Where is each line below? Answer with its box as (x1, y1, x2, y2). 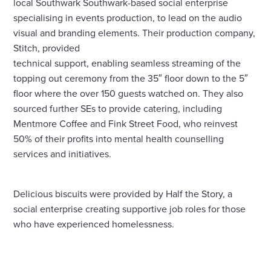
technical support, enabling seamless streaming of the (13, 56, 241, 70)
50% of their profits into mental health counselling (13, 132, 224, 146)
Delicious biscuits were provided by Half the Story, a (13, 187, 233, 201)
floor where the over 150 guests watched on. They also (13, 87, 244, 100)
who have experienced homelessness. (13, 217, 175, 231)
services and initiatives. (13, 147, 112, 161)
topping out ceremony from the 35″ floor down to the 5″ (13, 71, 249, 85)
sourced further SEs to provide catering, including (13, 102, 223, 116)
